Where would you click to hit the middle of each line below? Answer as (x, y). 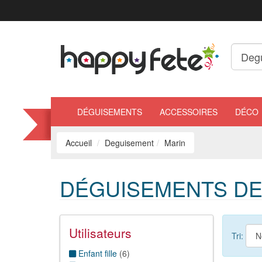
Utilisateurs (100, 233)
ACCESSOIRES (189, 112)
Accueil (79, 143)
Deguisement (129, 143)
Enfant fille (96, 253)
